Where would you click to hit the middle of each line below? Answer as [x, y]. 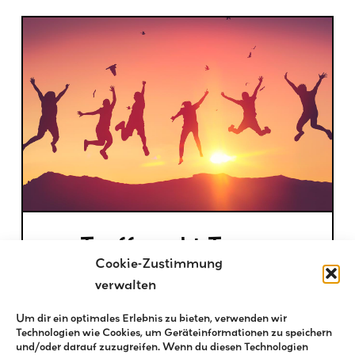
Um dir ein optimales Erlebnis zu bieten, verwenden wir [151, 318]
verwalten [126, 284]
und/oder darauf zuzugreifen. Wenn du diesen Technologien [162, 346]
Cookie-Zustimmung [159, 263]
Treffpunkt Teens [177, 246]
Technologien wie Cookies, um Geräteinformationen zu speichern [174, 332]
